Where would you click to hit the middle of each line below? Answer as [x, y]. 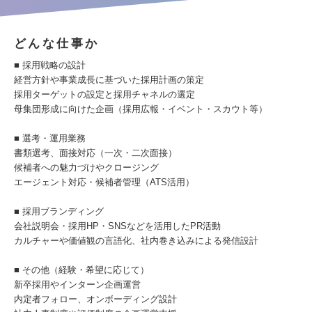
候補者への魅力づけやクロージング [86, 167]
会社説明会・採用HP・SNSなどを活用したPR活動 [117, 226]
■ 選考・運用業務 [50, 138]
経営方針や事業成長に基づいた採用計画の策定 [109, 80]
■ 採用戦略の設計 [50, 65]
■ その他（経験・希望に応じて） [81, 270]
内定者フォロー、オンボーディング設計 [95, 299]
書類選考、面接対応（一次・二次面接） [95, 153]
